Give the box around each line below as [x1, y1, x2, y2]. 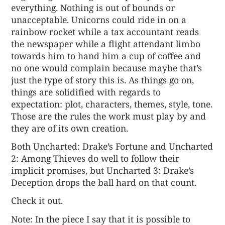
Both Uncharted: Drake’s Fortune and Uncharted [11, 140, 213, 153]
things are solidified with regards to [11, 85, 161, 98]
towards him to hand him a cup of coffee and [11, 49, 201, 62]
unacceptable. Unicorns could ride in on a [11, 13, 187, 26]
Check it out [11, 194, 61, 207]
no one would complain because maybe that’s [11, 61, 202, 74]
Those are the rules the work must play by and [11, 109, 206, 122]
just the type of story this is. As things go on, [11, 73, 194, 86]
